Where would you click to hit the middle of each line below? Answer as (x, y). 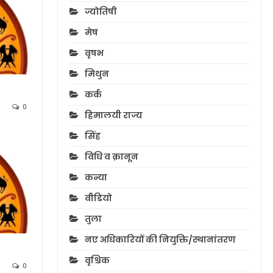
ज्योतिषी (101, 12)
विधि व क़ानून (111, 157)
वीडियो (98, 198)
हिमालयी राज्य (113, 115)
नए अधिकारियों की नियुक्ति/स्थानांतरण (160, 240)
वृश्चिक (97, 261)
